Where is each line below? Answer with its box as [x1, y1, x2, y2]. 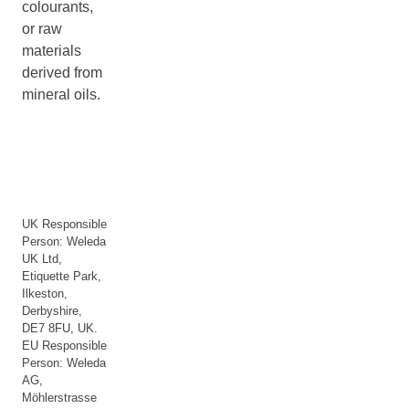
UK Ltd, [22, 252, 62, 266]
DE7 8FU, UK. [22, 321, 98, 335]
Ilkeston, [22, 287, 68, 300]
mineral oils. [22, 87, 100, 102]
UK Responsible [22, 217, 107, 231]
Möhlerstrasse [22, 391, 97, 404]
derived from [22, 65, 102, 80]
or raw [22, 21, 62, 37]
